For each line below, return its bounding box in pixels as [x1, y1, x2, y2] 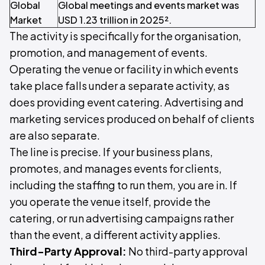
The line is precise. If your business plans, [9, 145, 213, 159]
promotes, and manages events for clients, [9, 161, 222, 176]
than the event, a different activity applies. [9, 228, 221, 242]
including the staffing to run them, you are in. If [9, 178, 237, 192]
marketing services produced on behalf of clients [9, 112, 254, 126]
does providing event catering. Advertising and [9, 95, 244, 109]
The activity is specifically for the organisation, [9, 29, 241, 43]
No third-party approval [128, 244, 248, 258]
